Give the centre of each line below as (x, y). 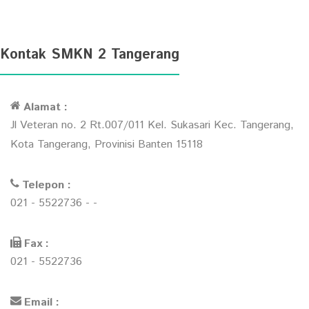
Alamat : (46, 108)
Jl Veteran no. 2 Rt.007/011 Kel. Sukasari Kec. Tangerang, (152, 126)
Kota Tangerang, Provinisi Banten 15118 (107, 145)
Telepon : (47, 186)
